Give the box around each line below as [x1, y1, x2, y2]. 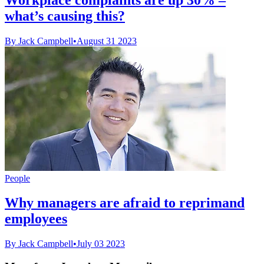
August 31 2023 [77, 35, 137, 46]
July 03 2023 [77, 239, 125, 249]
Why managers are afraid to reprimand [5, 195, 245, 211]
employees [5, 211, 67, 227]
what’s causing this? [5, 8, 125, 24]
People [5, 173, 30, 183]
